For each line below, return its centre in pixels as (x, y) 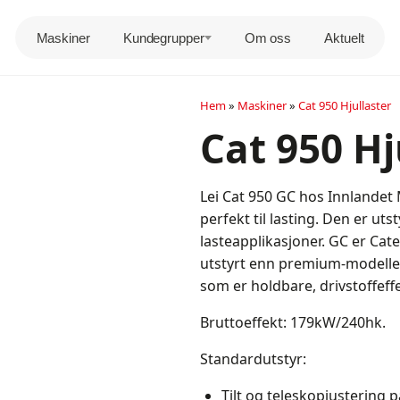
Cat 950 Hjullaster (345, 105)
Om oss (268, 37)
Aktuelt (344, 37)
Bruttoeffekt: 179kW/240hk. (293, 322)
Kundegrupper (163, 37)
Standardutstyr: (254, 359)
